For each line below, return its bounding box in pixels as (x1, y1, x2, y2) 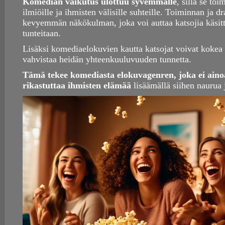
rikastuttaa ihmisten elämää (23, 80, 131, 91)
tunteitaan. (23, 28, 61, 39)
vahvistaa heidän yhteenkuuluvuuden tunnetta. (23, 54, 191, 65)
